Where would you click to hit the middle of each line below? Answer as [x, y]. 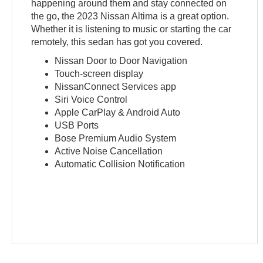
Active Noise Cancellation [109, 151]
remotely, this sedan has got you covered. [117, 42]
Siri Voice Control [91, 99]
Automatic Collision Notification [120, 164]
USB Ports [77, 125]
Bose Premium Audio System [116, 138]
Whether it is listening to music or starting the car [131, 29]
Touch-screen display [99, 73]
